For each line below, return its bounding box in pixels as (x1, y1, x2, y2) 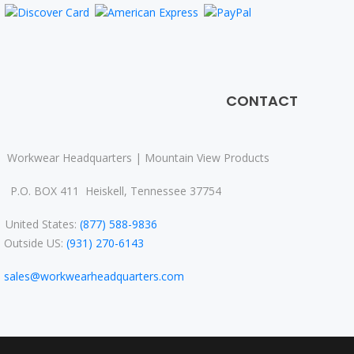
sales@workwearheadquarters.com (4, 269, 184, 284)
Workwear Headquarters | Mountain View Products (7, 150, 269, 166)
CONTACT (226, 91, 298, 111)
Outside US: (3, 235, 66, 251)
